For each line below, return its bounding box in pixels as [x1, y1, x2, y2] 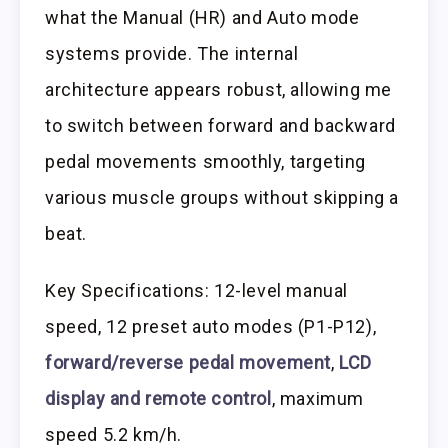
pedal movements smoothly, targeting [45, 151, 367, 173]
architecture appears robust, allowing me [45, 79, 393, 101]
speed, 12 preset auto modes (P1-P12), [45, 316, 377, 338]
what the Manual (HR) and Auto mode [45, 7, 360, 29]
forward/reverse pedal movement [45, 352, 331, 374]
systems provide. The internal [45, 43, 299, 65]
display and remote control [45, 388, 272, 410]
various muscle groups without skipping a [45, 187, 400, 209]
